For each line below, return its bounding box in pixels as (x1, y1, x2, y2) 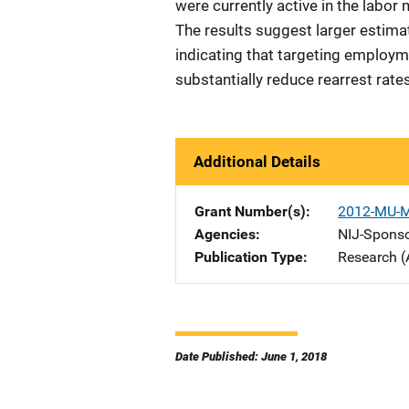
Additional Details (194, 152, 320, 171)
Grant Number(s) (194, 203, 306, 220)
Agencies (194, 225, 256, 243)
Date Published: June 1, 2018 (175, 350, 327, 363)
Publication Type (194, 248, 303, 266)
